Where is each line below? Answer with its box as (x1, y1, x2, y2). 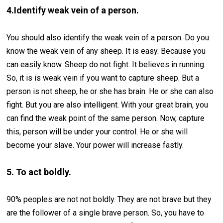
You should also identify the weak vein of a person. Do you (6, 33, 210, 43)
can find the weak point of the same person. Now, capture (6, 113, 205, 123)
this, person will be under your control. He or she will (6, 127, 188, 137)
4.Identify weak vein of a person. (6, 5, 139, 16)
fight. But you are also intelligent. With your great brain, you (6, 100, 209, 110)
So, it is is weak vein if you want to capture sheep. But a (6, 73, 200, 83)
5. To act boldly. (6, 167, 72, 178)
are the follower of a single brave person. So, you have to (6, 208, 205, 218)
